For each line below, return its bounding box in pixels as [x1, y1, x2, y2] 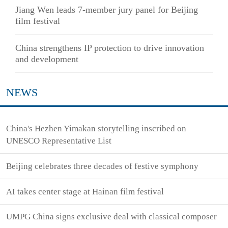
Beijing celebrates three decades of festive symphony [6, 161, 199, 171]
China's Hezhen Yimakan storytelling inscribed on [6, 124, 187, 134]
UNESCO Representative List [6, 136, 112, 146]
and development [15, 54, 78, 65]
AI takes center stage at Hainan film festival [6, 186, 164, 196]
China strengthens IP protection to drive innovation [15, 43, 204, 53]
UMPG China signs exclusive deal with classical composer [6, 212, 217, 222]
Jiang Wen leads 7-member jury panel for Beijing [15, 5, 198, 15]
